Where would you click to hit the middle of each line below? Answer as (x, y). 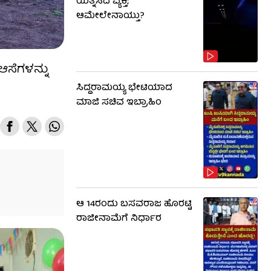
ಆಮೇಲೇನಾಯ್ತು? (110, 16)
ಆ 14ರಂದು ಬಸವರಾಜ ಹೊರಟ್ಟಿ (134, 204)
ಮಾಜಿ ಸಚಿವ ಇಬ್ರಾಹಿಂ (119, 103)
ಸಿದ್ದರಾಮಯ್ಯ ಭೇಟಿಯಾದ (124, 89)
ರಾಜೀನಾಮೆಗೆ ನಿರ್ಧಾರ (119, 219)
